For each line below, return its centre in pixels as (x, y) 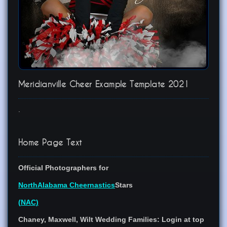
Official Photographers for (63, 168)
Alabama (52, 185)
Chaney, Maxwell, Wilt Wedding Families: (90, 220)
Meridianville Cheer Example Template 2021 (104, 84)
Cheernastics (91, 185)
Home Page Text (50, 143)
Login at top (183, 220)
